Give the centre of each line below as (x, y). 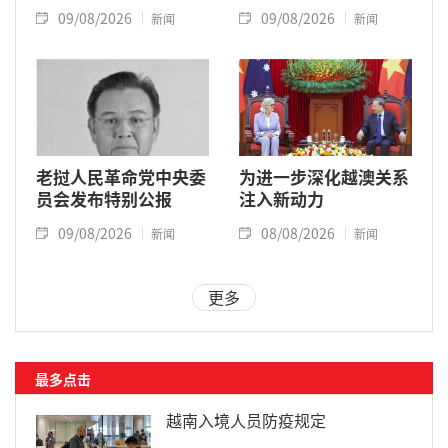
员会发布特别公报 (104, 199)
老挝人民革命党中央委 (121, 177)
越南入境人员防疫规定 (246, 420)
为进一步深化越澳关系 (324, 177)
